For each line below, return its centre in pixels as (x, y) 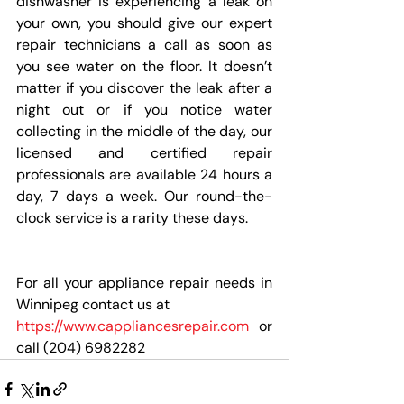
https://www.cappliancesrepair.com (133, 326)
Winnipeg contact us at (95, 304)
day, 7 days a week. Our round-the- (144, 196)
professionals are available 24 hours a (144, 174)
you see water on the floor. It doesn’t (144, 66)
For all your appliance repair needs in (144, 282)
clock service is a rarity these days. (132, 217)
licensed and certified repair (144, 152)
